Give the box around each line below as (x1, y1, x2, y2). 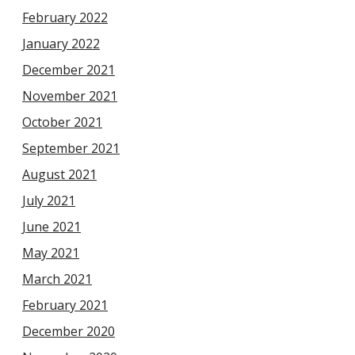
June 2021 (22, 218, 81, 236)
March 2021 (22, 270, 92, 288)
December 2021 (22, 61, 115, 79)
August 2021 (22, 166, 97, 184)
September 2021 (22, 139, 120, 158)
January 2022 (22, 35, 100, 53)
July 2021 (22, 192, 75, 210)
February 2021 (22, 296, 108, 315)
